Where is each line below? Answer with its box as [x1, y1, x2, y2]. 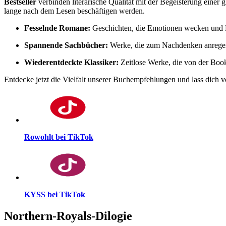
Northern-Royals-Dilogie [4, 209, 132, 222]
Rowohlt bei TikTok [24, 132, 93, 141]
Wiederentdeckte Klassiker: [24, 58, 119, 67]
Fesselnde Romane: [24, 23, 90, 32]
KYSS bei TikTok [24, 190, 85, 199]
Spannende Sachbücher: [24, 40, 108, 49]
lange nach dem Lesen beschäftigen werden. [4, 6, 145, 15]
